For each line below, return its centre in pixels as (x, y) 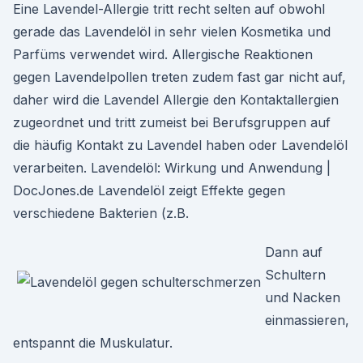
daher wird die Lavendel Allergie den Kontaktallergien (176, 100)
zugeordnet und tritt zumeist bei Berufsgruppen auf (172, 122)
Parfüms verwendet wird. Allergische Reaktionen (163, 54)
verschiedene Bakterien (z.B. (101, 213)
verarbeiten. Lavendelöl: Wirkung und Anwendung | (172, 168)
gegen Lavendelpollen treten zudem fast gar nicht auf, (179, 77)
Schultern (295, 275)
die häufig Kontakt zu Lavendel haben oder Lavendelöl (180, 145)
